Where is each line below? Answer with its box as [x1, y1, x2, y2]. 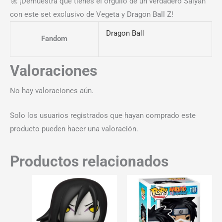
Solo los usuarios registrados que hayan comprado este [10, 111, 196, 120]
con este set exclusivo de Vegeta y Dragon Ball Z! [10, 9, 173, 19]
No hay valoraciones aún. [10, 86, 94, 95]
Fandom [41, 34, 67, 43]
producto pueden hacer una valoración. [10, 124, 138, 134]
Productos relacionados [10, 152, 168, 170]
